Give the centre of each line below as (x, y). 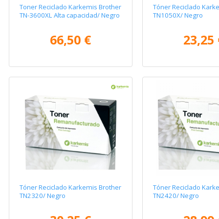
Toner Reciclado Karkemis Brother (71, 7)
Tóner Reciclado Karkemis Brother (71, 187)
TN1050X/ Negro (178, 15)
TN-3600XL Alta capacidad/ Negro (70, 15)
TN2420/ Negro (176, 195)
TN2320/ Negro (43, 195)
